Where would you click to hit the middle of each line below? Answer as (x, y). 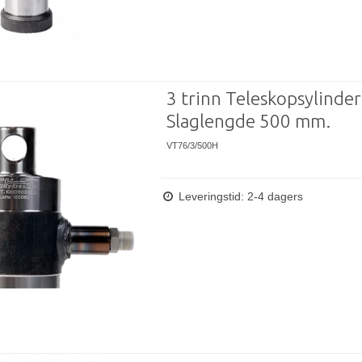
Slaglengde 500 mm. (248, 120)
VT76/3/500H (192, 145)
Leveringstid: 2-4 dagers (239, 197)
